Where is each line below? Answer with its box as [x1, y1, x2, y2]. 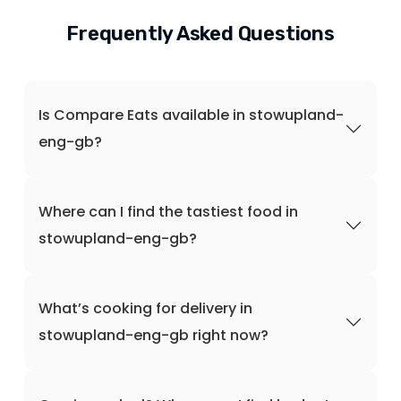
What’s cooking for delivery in [38, 298, 252, 319]
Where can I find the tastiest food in [38, 201, 298, 222]
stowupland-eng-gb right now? [38, 325, 269, 346]
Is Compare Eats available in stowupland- [38, 105, 344, 125]
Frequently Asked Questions [66, 21, 335, 46]
